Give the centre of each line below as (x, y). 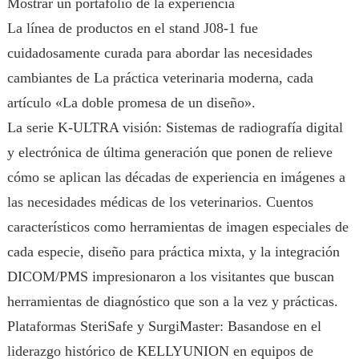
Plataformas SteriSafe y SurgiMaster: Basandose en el (164, 326)
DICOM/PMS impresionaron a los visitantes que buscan (170, 276)
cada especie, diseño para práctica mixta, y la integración (173, 252)
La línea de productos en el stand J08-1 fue (132, 28)
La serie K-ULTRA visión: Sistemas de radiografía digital (175, 127)
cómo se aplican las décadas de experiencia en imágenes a (176, 177)
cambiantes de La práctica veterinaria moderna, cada (160, 78)
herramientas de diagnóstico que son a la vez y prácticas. (172, 301)
